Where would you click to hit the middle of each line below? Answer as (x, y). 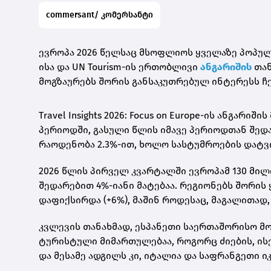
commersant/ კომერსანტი (100, 15)
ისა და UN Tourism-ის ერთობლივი (118, 67)
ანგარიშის (226, 67)
